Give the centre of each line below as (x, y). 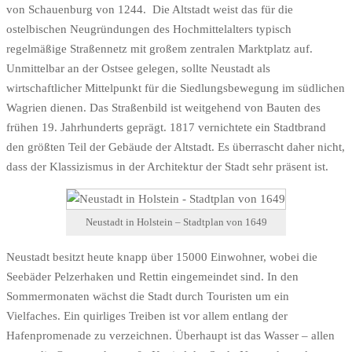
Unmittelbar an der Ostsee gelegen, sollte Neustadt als (138, 68)
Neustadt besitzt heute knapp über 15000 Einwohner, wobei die (162, 257)
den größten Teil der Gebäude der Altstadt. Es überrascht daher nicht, (176, 147)
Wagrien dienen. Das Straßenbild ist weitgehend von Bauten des (163, 107)
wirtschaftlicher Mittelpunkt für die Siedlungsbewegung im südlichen (176, 88)
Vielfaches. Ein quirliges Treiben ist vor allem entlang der (147, 316)
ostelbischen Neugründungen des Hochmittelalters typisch (149, 29)
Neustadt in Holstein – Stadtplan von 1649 (176, 222)
